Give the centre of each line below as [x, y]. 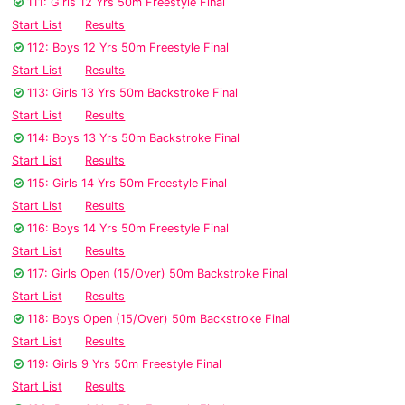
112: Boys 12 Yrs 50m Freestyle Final [128, 48]
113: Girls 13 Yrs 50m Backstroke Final [132, 93]
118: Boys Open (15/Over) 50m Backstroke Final [159, 319]
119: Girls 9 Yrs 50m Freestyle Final [124, 364]
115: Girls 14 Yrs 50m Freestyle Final [127, 184]
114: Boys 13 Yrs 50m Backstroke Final [133, 138]
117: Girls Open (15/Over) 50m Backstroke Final [157, 274]
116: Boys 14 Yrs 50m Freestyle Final [128, 229]
